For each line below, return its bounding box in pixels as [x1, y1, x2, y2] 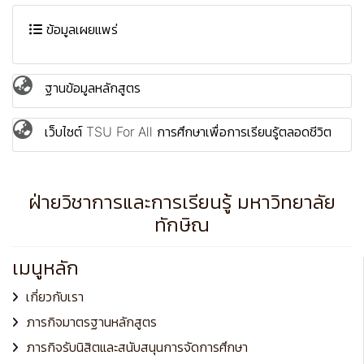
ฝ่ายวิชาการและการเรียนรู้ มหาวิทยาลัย [28, 190, 336, 214]
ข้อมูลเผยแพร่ [42, 21, 118, 37]
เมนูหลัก [12, 256, 79, 279]
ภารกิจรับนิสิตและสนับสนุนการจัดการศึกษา [26, 339, 248, 355]
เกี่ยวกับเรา [26, 288, 84, 305]
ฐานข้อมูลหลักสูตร [32, 80, 141, 96]
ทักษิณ [154, 213, 210, 236]
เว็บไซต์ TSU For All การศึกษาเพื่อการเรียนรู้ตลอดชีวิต [32, 123, 331, 140]
